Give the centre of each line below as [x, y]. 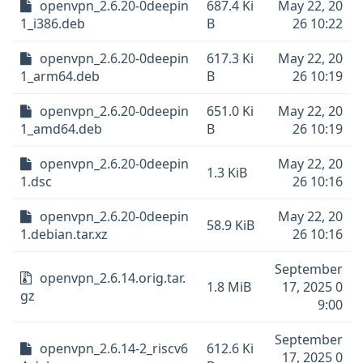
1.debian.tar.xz [64, 234]
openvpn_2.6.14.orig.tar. [113, 278]
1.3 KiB [227, 173]
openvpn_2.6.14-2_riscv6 [114, 348]
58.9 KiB [231, 225]
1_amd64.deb [61, 129]
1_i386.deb [53, 23]
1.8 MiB [229, 287]
